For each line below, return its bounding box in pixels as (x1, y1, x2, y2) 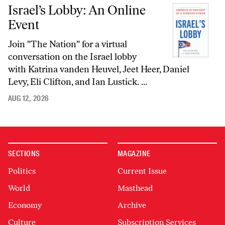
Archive (118, 200, 146, 210)
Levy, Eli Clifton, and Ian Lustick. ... (8, 76, 147, 88)
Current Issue (118, 166, 167, 176)
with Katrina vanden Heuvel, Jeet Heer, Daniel (8, 64, 189, 75)
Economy (8, 200, 42, 210)
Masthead (118, 183, 153, 193)
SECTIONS (8, 149, 40, 159)
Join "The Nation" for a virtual (8, 39, 127, 50)
